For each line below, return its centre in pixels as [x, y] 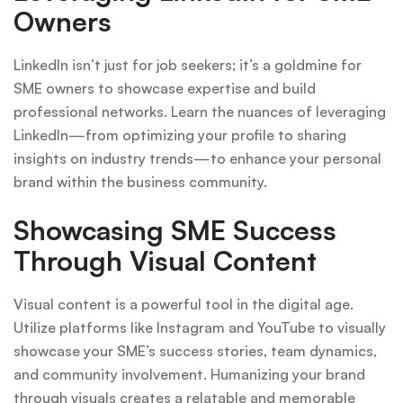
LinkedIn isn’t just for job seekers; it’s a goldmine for [188, 64]
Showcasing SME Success [175, 229]
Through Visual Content [165, 260]
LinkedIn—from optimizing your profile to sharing [180, 134]
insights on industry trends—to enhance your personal [197, 158]
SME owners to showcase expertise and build [165, 88]
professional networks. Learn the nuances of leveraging [200, 111]
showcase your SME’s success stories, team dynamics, [195, 350]
